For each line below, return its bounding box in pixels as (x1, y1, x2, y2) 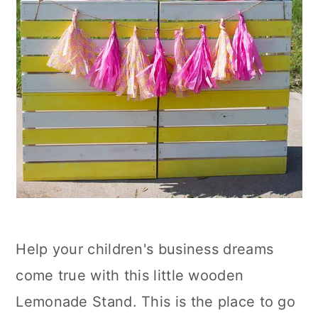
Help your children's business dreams (16, 241, 274, 258)
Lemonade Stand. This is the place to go (16, 293, 296, 310)
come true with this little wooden (16, 267, 244, 284)
